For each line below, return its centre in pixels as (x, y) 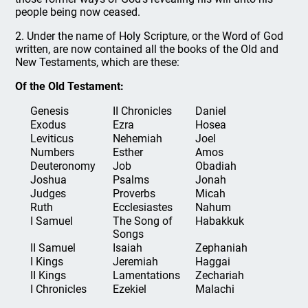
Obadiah (216, 166)
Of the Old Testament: (70, 86)
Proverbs (134, 194)
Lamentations (146, 275)
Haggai (213, 262)
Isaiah (128, 248)
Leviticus (52, 139)
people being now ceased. (78, 12)
